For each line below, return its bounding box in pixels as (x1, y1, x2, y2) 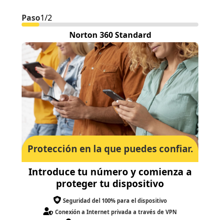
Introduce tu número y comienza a (28, 165, 192, 179)
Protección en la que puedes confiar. (27, 142, 193, 155)
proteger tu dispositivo (56, 177, 164, 191)
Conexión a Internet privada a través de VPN (55, 208, 177, 216)
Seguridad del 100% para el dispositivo (63, 197, 167, 205)
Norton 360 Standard (69, 29, 151, 40)
